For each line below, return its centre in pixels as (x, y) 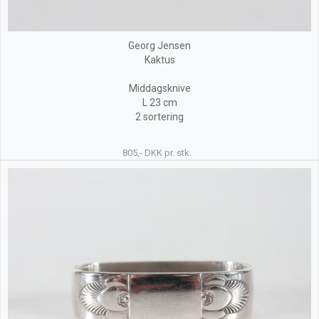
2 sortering (159, 117)
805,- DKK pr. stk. (157, 153)
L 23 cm (159, 103)
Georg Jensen (159, 46)
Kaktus (159, 60)
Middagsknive (159, 88)
